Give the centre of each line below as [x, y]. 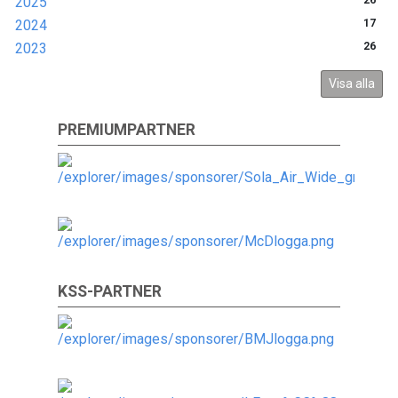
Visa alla [352, 84]
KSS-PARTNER [110, 292]
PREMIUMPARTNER [127, 130]
